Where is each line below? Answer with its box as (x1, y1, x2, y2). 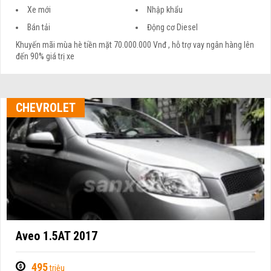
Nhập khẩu (147, 5, 183, 15)
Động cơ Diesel (147, 22, 198, 33)
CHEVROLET (16, 100, 76, 116)
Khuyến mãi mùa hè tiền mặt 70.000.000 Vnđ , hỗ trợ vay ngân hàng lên (16, 40, 255, 50)
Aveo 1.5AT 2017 (16, 229, 98, 244)
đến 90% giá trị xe (16, 51, 75, 62)
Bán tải (27, 22, 51, 33)
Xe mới (27, 5, 51, 15)
